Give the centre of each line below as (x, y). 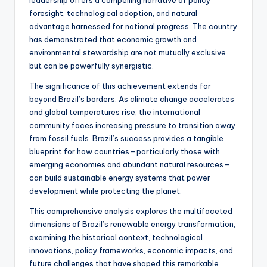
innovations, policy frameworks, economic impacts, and (131, 250)
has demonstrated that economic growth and (113, 39)
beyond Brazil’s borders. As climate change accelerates (132, 99)
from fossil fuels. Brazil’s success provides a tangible (126, 138)
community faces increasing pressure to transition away (132, 125)
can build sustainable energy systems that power (120, 177)
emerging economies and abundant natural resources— (130, 164)
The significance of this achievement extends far (120, 86)
